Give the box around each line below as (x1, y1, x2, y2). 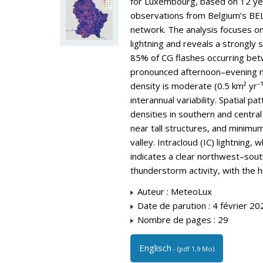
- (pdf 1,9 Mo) (171, 244, 214, 254)
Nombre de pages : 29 (135, 213, 228, 225)
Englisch (139, 242, 171, 254)
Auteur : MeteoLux (135, 185, 212, 197)
